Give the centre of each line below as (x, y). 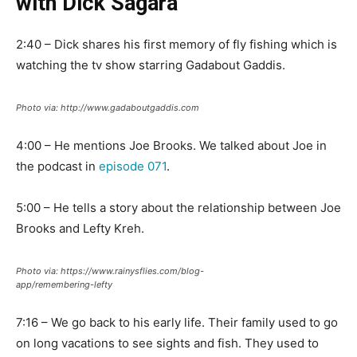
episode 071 (133, 167)
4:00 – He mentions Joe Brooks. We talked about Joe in (171, 146)
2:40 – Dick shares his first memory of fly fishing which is (177, 45)
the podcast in (57, 167)
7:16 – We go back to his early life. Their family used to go (177, 323)
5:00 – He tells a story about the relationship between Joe (178, 208)
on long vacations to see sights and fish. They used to (167, 343)
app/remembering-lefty (64, 285)
